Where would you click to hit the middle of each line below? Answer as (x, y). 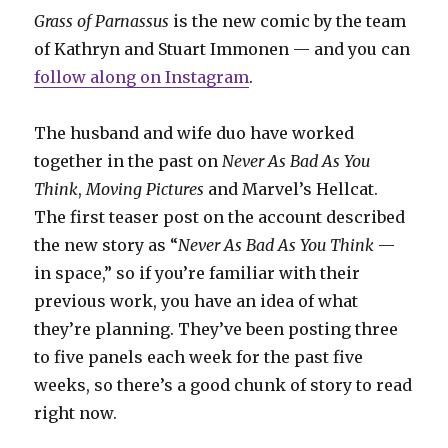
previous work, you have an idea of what (196, 300)
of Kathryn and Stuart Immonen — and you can (222, 48)
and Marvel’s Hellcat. (291, 188)
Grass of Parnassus (102, 20)
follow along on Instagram (142, 76)
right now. (76, 412)
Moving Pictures (145, 188)
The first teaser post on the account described (220, 216)
